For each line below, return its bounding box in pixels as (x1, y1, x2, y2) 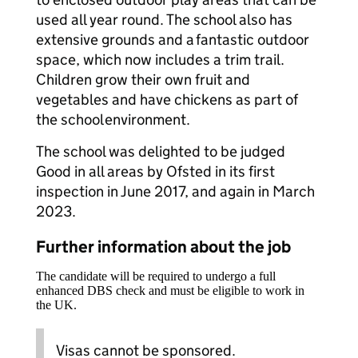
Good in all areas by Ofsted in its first (36, 162, 275, 181)
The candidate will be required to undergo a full (36, 269, 276, 283)
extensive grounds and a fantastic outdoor (36, 30, 309, 49)
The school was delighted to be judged (36, 142, 285, 161)
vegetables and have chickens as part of (36, 90, 298, 109)
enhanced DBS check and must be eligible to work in (36, 284, 304, 297)
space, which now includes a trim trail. (36, 50, 284, 69)
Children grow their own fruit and (36, 70, 250, 89)
